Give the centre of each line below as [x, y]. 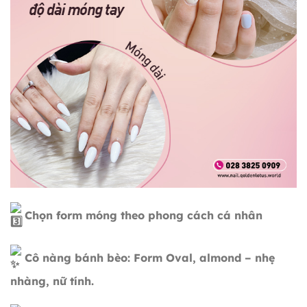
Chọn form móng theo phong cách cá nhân [142, 215]
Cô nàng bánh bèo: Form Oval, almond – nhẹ [148, 257]
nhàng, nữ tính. [52, 281]
